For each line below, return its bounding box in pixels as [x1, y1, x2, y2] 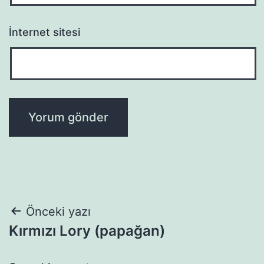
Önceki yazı [26, 204, 91, 219]
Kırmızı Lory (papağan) [9, 222, 165, 239]
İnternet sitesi [9, 25, 80, 38]
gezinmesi [8, 228, 110, 255]
